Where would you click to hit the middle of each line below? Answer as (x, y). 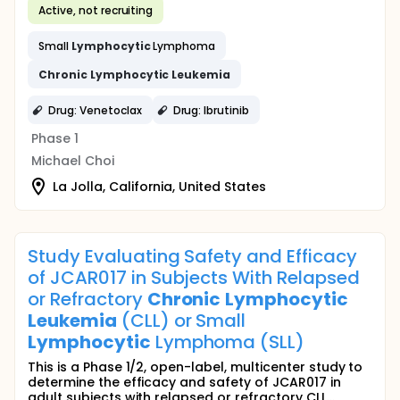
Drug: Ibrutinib (211, 110)
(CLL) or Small (181, 321)
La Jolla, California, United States (159, 186)
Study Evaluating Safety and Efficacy (192, 256)
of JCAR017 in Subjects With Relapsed (194, 278)
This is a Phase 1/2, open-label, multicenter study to (196, 367)
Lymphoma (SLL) (228, 342)
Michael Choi (73, 161)
